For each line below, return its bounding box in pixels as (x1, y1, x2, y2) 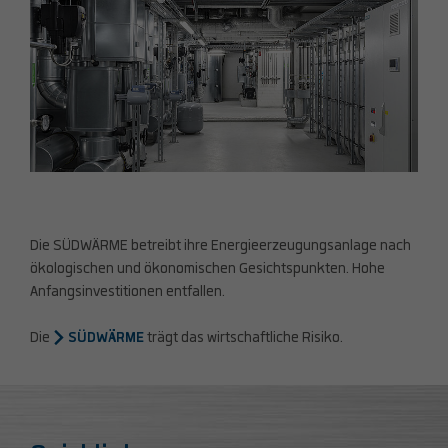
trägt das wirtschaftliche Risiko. (144, 329, 346, 348)
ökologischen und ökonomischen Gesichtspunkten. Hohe (30, 260, 385, 279)
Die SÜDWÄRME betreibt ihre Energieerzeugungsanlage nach (30, 237, 411, 256)
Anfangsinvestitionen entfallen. (30, 283, 225, 302)
